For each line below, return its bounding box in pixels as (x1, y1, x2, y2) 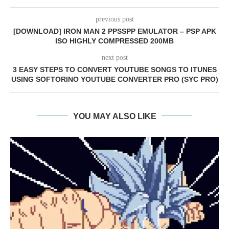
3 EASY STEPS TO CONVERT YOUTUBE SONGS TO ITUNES (12, 65, 217, 74)
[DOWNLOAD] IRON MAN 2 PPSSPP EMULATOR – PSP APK (13, 27, 216, 35)
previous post (95, 15, 134, 23)
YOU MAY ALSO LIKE (73, 111, 156, 121)
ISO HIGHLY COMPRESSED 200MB (55, 36, 174, 45)
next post (101, 53, 128, 61)
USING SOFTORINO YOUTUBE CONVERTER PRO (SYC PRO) (11, 75, 218, 83)
